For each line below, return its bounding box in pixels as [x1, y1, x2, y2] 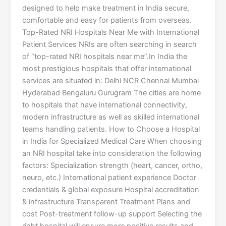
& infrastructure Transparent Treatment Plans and [22, 197, 191, 207]
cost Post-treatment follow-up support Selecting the [22, 209, 202, 219]
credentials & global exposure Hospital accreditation [22, 185, 200, 195]
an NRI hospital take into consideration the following [22, 149, 202, 158]
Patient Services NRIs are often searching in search [22, 40, 197, 49]
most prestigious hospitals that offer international [22, 64, 192, 74]
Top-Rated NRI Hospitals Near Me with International [22, 28, 200, 37]
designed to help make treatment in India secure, [22, 4, 190, 13]
